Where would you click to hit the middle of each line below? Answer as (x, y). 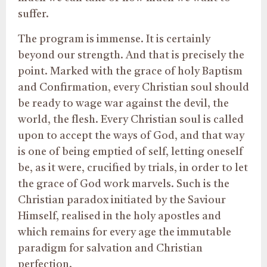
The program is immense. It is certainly (114, 39)
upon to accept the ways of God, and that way (131, 136)
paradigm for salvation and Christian (110, 248)
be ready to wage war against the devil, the (123, 103)
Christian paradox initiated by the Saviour (122, 200)
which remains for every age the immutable (125, 232)
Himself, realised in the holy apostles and (119, 216)
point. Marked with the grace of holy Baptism (130, 71)
